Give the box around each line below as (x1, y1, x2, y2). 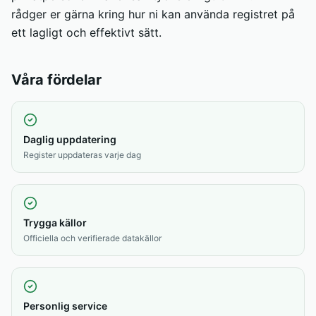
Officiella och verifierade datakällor (23, 233, 162, 243)
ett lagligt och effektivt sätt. (11, 25, 162, 39)
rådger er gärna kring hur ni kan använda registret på (11, 7, 295, 21)
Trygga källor (23, 217, 87, 229)
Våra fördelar (11, 71, 102, 88)
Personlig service (23, 300, 107, 312)
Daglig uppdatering (23, 133, 116, 145)
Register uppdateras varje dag (23, 150, 141, 160)
